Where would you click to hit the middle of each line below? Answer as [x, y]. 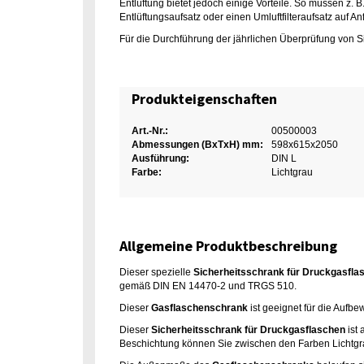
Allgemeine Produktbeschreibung [228, 246]
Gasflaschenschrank [199, 308]
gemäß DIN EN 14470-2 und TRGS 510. [208, 286]
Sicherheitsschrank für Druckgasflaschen [248, 330]
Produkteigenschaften [204, 99]
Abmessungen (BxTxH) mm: [197, 145]
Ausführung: [160, 158]
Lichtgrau [292, 172]
